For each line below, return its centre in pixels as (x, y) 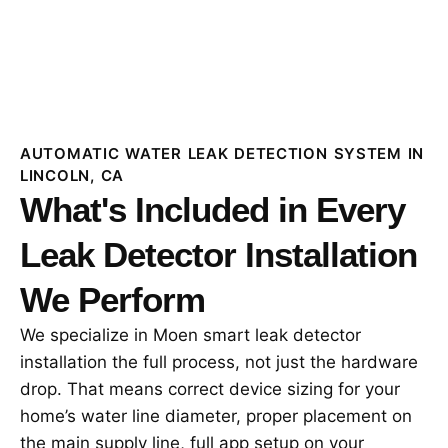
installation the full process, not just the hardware (219, 361)
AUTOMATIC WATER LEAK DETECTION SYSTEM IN (222, 153)
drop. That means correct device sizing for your (210, 388)
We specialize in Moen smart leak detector (190, 334)
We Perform (112, 299)
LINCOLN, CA (72, 175)
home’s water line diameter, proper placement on (216, 415)
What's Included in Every (212, 209)
